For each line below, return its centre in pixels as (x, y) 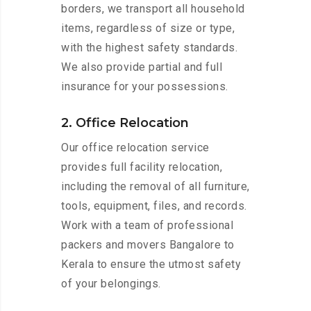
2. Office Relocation (125, 123)
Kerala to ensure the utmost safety (151, 264)
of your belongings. (111, 284)
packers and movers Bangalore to (148, 245)
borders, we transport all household (153, 9)
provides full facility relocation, (142, 167)
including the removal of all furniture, (155, 187)
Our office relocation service (135, 148)
